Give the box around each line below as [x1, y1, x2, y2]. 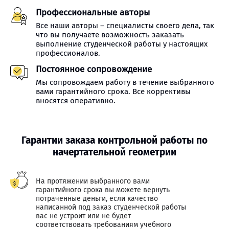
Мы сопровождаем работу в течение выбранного [36, 78, 214, 87]
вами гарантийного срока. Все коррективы [36, 87, 191, 96]
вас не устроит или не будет [36, 212, 131, 220]
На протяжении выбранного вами [36, 177, 150, 186]
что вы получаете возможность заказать [36, 30, 184, 39]
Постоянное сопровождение [36, 64, 152, 75]
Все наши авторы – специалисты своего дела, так [36, 21, 214, 30]
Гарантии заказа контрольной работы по [21, 134, 208, 146]
